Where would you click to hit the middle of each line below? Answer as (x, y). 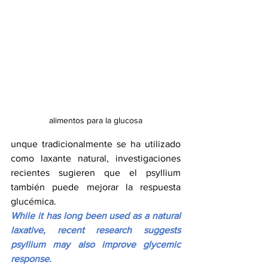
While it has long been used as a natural (96, 216)
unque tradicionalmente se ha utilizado (96, 144)
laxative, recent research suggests (96, 230)
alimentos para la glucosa (96, 121)
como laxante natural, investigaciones (96, 159)
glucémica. (33, 202)
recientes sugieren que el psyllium (96, 173)
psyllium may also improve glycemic (96, 245)
